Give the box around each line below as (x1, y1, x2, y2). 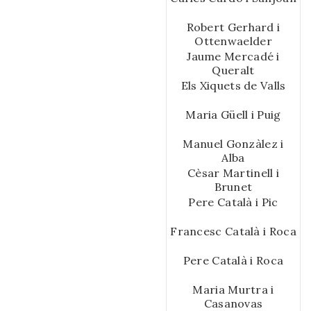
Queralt (212, 62, 255, 77)
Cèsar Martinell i (187, 165, 280, 180)
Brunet (214, 179, 253, 194)
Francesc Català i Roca (170, 224, 296, 238)
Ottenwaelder (194, 33, 272, 48)
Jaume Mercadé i (187, 49, 280, 63)
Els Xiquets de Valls (180, 78, 286, 92)
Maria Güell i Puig (185, 107, 281, 121)
